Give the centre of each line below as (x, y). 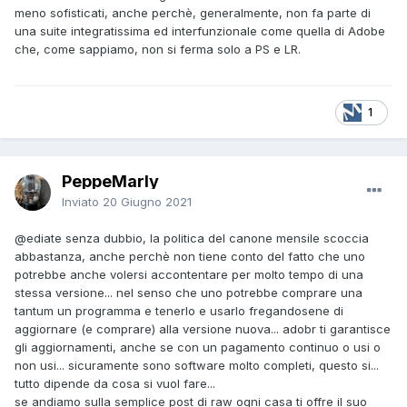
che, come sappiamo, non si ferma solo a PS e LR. (158, 50)
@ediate (38, 238)
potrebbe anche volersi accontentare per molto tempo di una (189, 275)
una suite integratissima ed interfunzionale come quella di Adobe (200, 31)
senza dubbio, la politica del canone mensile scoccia (215, 238)
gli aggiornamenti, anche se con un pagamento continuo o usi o (198, 347)
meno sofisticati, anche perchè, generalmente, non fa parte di (193, 13)
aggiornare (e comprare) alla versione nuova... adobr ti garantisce (203, 329)
